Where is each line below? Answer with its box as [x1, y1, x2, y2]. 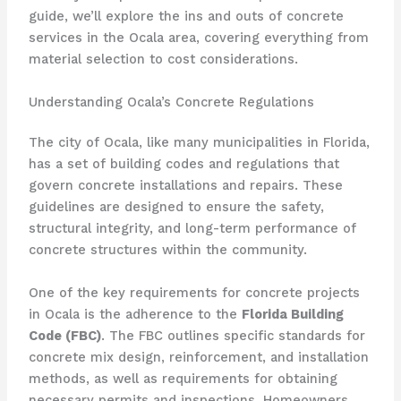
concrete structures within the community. [28, 242, 307, 259]
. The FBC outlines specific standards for [100, 327, 365, 344]
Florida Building [241, 305, 344, 322]
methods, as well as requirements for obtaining [28, 370, 337, 387]
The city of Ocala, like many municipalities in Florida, [28, 134, 370, 151]
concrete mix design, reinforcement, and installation [28, 348, 369, 365]
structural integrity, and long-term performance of [28, 220, 356, 237]
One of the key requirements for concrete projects [28, 284, 360, 301]
